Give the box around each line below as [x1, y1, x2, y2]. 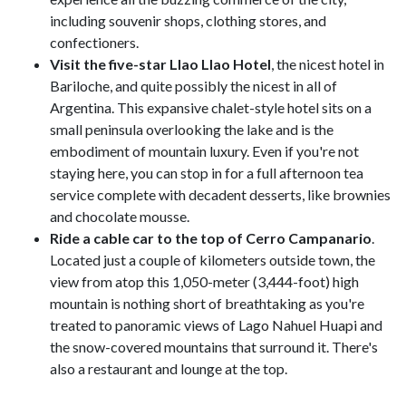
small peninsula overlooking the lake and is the [50, 121, 333, 138]
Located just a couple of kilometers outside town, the [50, 251, 375, 268]
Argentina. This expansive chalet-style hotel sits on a [50, 99, 372, 116]
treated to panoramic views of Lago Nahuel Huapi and [50, 316, 382, 333]
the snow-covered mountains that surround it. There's [50, 338, 378, 355]
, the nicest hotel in [271, 55, 384, 72]
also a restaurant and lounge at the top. [50, 360, 287, 377]
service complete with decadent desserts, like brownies [50, 186, 391, 203]
